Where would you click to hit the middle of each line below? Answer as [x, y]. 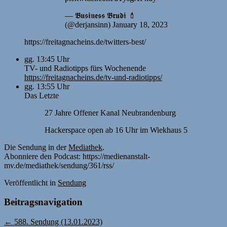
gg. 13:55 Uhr [47, 86]
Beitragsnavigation [43, 202]
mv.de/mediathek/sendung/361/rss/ [59, 165]
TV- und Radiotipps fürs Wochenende [85, 68]
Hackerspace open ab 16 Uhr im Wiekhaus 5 [116, 130]
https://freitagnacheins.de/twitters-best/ [85, 42]
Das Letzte [42, 95]
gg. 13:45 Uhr [47, 59]
